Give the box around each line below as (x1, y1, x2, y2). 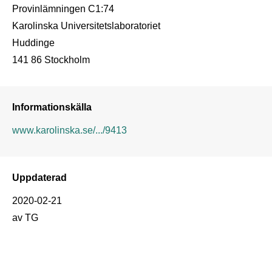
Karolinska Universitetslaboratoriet (12, 19, 160, 31)
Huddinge (12, 36, 55, 48)
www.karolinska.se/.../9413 (12, 124, 127, 135)
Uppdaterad (12, 171, 67, 183)
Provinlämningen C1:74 (12, 2, 114, 14)
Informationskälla (12, 101, 92, 112)
